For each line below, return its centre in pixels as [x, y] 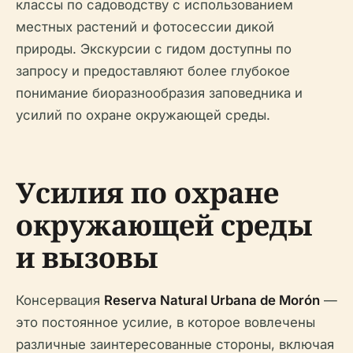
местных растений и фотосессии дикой [145, 26]
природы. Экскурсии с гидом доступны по [154, 48]
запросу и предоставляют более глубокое [153, 71]
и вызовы [87, 257]
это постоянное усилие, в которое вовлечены [165, 322]
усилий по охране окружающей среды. [143, 115]
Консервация [60, 300]
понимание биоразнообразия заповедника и [159, 93]
